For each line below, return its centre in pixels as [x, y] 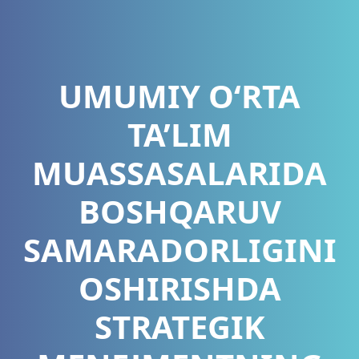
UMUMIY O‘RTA [179, 96]
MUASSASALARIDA [179, 173]
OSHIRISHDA [179, 288]
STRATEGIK [179, 327]
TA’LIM [179, 134]
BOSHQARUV [179, 211]
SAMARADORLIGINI [179, 250]
